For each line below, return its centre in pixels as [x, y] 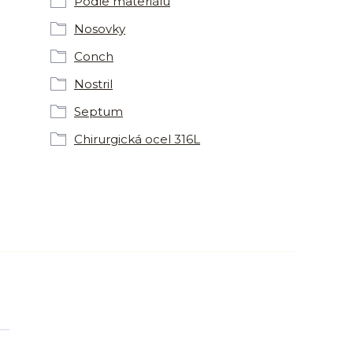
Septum [98, 111]
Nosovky [100, 29]
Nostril [93, 84]
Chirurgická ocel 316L [137, 139]
